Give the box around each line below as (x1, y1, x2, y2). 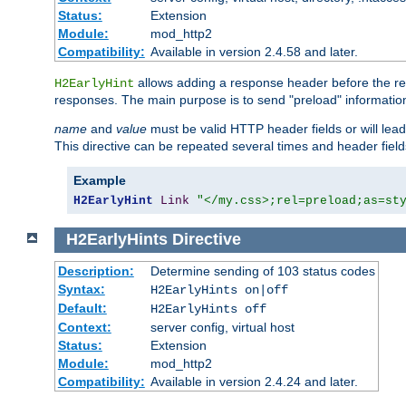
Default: (57, 300, 107, 315)
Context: (57, 319, 111, 334)
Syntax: (57, 281, 105, 296)
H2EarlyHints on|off (150, 282, 288, 297)
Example (73, 172, 126, 188)
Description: (57, 263, 134, 278)
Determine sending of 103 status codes (150, 263, 375, 278)
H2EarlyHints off (150, 301, 266, 316)
